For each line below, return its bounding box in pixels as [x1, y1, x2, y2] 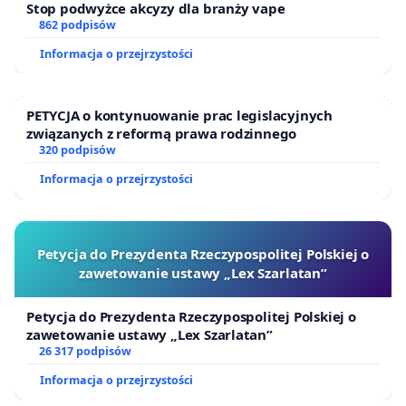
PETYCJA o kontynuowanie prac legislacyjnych [26, 105, 333, 124]
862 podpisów [38, 16, 116, 33]
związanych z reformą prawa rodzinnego [26, 123, 297, 142]
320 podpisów [38, 141, 116, 158]
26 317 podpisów [38, 343, 131, 359]
